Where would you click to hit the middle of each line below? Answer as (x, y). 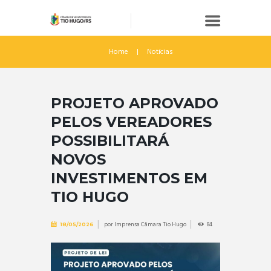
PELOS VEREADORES (131, 122)
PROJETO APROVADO (135, 103)
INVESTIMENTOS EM (129, 178)
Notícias (160, 52)
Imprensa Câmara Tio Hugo (150, 225)
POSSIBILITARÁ (110, 140)
